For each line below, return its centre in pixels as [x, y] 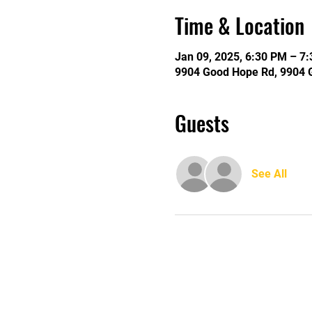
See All [269, 173]
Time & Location [239, 25]
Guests [202, 123]
